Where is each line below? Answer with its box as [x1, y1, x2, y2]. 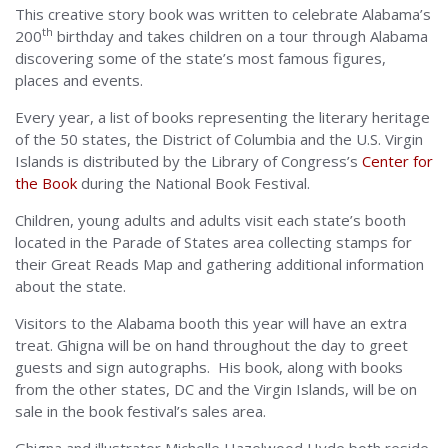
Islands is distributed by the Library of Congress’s [15, 151, 362, 171]
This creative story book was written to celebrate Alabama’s [15, 4, 431, 24]
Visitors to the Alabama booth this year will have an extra [15, 313, 407, 333]
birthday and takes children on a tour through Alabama [53, 26, 428, 46]
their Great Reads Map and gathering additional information [15, 254, 424, 274]
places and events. [15, 70, 143, 90]
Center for [362, 151, 433, 171]
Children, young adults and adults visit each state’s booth [15, 210, 406, 230]
